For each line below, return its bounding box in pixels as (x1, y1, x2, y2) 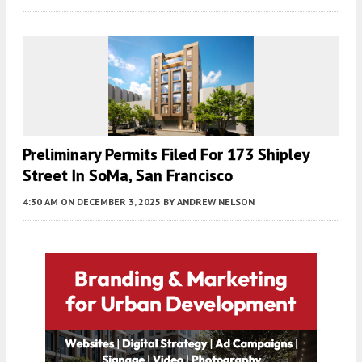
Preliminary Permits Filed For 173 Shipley (23, 144, 309, 166)
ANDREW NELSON (177, 196, 255, 208)
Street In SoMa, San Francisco (23, 165, 233, 187)
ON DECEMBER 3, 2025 (61, 196, 161, 208)
